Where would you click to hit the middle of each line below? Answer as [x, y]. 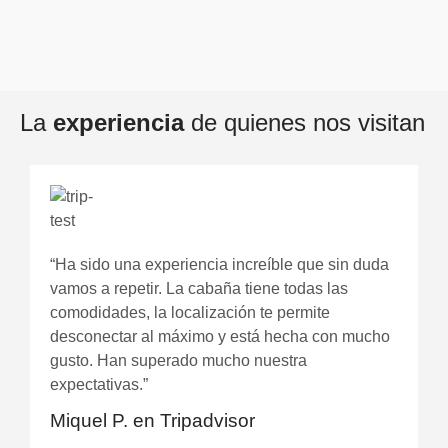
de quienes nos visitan [304, 122]
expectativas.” [99, 384]
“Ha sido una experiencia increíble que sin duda [219, 264]
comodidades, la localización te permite [190, 312]
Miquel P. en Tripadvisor [152, 421]
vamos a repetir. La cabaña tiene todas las [199, 288]
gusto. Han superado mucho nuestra [178, 360]
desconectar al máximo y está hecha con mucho [220, 336]
